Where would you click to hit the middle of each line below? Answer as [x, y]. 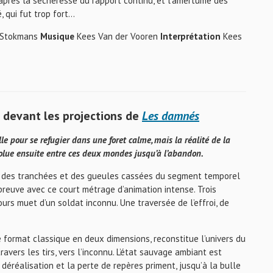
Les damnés [171, 116]
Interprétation [192, 36]
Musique [58, 36]
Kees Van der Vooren [119, 36]
